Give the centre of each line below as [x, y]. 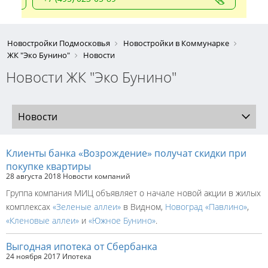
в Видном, [143, 207]
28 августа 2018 [33, 176]
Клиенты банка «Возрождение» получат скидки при [126, 153]
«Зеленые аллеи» [87, 207]
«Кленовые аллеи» [42, 220]
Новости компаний [97, 176]
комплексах [29, 207]
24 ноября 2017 [33, 256]
